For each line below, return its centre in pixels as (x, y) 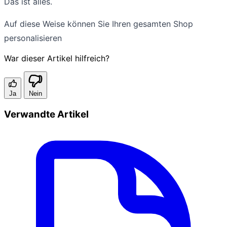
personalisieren (33, 38)
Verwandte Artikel (46, 114)
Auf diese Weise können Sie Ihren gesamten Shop (99, 24)
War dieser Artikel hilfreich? (57, 58)
